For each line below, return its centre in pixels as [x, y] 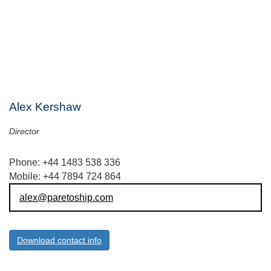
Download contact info [59, 240]
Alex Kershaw [45, 107]
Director [24, 132]
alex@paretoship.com [66, 198]
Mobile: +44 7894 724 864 [65, 177]
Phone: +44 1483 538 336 [65, 163]
